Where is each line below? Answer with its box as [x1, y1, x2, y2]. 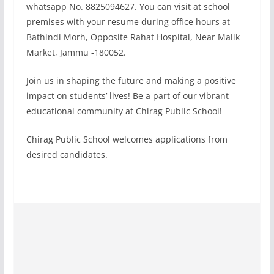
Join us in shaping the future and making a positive [26, 75, 236, 86]
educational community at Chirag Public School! [26, 105, 222, 117]
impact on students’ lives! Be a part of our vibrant [26, 90, 229, 102]
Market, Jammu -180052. [26, 46, 126, 58]
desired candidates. [26, 149, 108, 160]
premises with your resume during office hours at [26, 16, 230, 28]
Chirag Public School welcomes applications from [26, 133, 228, 145]
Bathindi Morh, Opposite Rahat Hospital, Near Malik [26, 31, 240, 43]
